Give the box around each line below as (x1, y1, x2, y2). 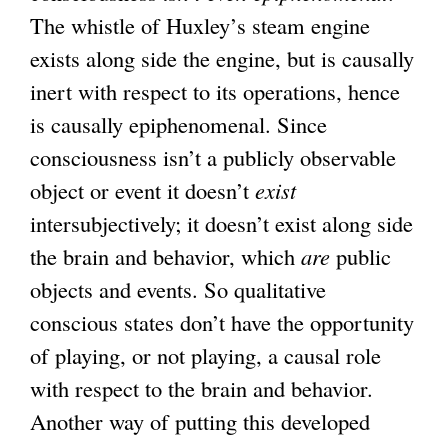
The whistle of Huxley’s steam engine (30, 10, 370, 41)
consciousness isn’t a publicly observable (30, 142, 396, 173)
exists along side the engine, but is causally (30, 43, 414, 74)
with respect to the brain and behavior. (30, 373, 373, 404)
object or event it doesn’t (30, 175, 255, 206)
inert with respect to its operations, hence (30, 76, 400, 107)
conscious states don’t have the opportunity (30, 307, 414, 338)
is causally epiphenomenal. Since (30, 109, 327, 140)
